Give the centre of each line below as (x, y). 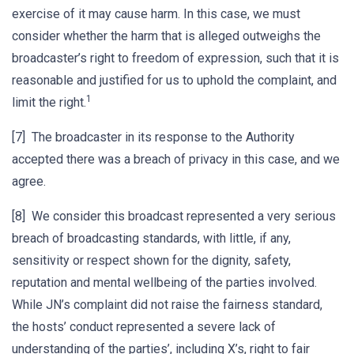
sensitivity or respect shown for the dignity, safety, (151, 260)
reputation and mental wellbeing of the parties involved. (164, 282)
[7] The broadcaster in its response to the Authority (153, 137)
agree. (29, 181)
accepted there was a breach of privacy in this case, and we (176, 159)
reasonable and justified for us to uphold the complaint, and (174, 80)
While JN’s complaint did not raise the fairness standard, (167, 305)
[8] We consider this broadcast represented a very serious (174, 216)
